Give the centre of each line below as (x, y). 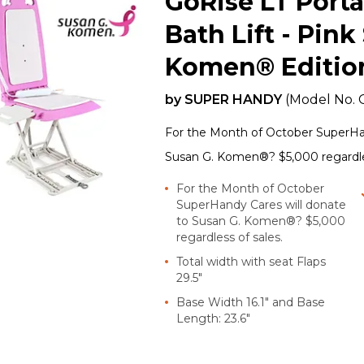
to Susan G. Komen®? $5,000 (261, 221)
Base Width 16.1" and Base (251, 302)
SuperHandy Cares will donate (262, 204)
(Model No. (322, 99)
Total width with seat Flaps (251, 261)
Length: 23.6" (214, 318)
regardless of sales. (230, 237)
